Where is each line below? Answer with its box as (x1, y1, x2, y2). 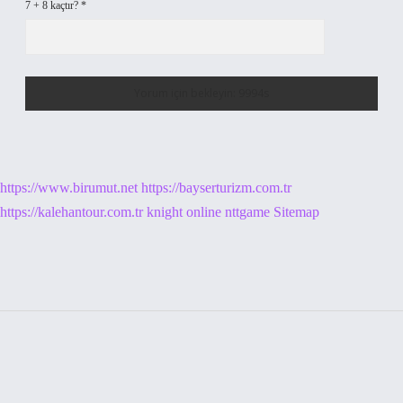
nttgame (225, 204, 270, 219)
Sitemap (273, 204, 319, 219)
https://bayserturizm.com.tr (141, 180, 291, 195)
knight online (147, 204, 221, 219)
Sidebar (24, 353, 121, 388)
